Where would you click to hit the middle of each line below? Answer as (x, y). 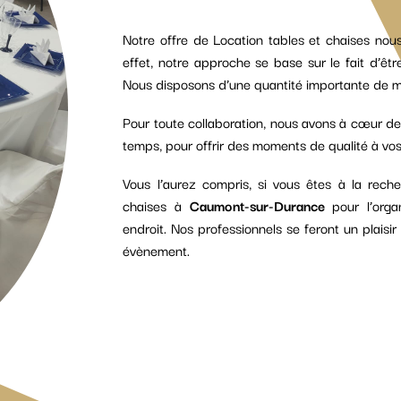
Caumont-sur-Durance (257, 205)
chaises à (156, 205)
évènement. (157, 249)
